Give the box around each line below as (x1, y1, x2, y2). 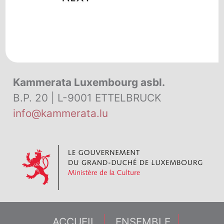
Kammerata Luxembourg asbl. (13, 76, 165, 89)
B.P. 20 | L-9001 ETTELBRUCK (13, 91, 162, 104)
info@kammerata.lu (13, 107, 108, 120)
